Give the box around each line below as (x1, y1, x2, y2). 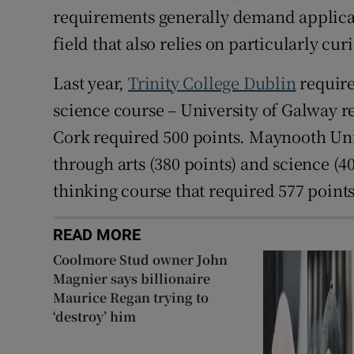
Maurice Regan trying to (53, 288, 209, 307)
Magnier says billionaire (53, 269, 211, 288)
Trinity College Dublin (128, 70, 296, 94)
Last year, (53, 70, 129, 94)
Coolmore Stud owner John (53, 250, 228, 269)
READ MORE (53, 226, 141, 243)
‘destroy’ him (53, 307, 137, 326)
